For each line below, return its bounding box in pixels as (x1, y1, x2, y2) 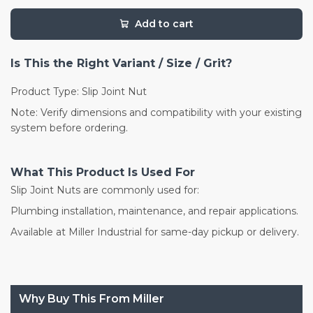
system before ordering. (10, 121, 128, 134)
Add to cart (135, 17, 194, 30)
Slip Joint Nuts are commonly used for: (10, 183, 199, 196)
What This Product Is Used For (10, 165, 195, 179)
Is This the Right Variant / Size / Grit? (10, 56, 232, 70)
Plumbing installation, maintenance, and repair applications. (10, 204, 298, 217)
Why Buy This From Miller (19, 291, 164, 305)
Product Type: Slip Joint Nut (10, 85, 147, 98)
